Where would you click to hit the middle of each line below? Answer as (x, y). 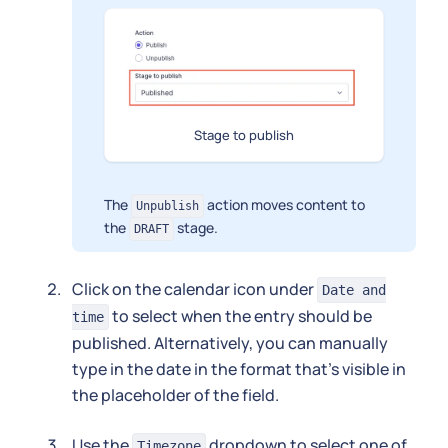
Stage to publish (244, 134)
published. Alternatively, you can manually (230, 342)
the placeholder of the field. (175, 394)
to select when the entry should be (240, 315)
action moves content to (284, 204)
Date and (354, 289)
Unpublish (167, 205)
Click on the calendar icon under (194, 288)
